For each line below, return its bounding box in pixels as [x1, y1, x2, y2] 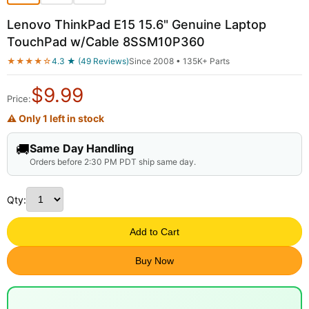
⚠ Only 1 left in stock [7, 112, 104, 125]
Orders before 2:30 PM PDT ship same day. [30, 157, 196, 168]
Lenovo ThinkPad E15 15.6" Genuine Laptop [7, 17, 266, 32]
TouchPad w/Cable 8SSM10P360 [7, 34, 205, 50]
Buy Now [135, 255, 174, 267]
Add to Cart [130, 226, 179, 238]
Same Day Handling [30, 141, 134, 156]
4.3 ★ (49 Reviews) [52, 56, 129, 67]
